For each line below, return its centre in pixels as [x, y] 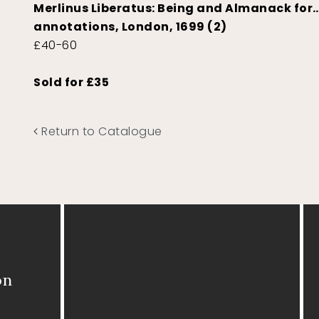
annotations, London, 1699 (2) [130, 27]
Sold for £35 [72, 83]
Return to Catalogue [100, 132]
